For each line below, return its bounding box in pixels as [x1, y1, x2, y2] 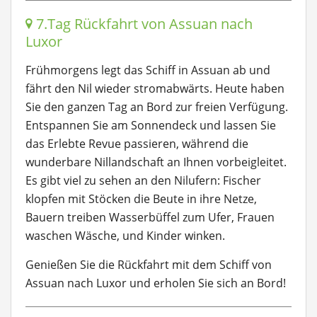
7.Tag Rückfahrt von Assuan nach [33, 14, 253, 33]
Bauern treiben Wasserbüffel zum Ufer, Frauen [25, 209, 275, 225]
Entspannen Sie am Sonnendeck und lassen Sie [25, 117, 276, 133]
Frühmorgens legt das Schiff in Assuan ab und [25, 62, 270, 78]
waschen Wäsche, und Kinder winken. [25, 228, 225, 243]
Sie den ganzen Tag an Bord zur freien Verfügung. [25, 99, 288, 115]
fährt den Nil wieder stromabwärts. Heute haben [25, 81, 284, 96]
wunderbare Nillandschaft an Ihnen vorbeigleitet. [25, 154, 287, 170]
